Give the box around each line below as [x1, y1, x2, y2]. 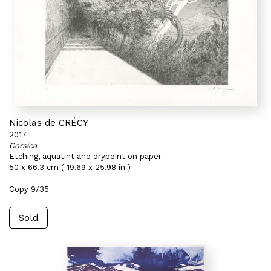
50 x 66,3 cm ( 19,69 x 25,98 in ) [9, 163, 131, 172]
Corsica [9, 141, 37, 150]
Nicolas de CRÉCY [9, 117, 88, 128]
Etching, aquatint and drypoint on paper [9, 152, 162, 161]
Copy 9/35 [9, 184, 49, 194]
